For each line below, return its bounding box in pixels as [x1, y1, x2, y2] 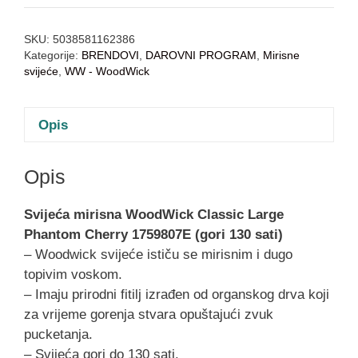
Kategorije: [24, 50, 82, 62]
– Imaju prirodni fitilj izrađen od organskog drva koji [24, 286, 329, 302]
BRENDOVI [82, 50, 139, 62]
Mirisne [263, 50, 300, 62]
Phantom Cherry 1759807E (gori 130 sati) [24, 226, 283, 242]
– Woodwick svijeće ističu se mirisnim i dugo [24, 246, 292, 262]
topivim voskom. [24, 266, 122, 282]
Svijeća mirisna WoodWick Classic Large [24, 206, 284, 222]
